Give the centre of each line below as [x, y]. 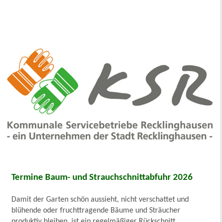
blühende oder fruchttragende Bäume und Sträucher [96, 210]
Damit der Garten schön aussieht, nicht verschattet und [100, 199]
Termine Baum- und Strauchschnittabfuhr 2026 [102, 177]
